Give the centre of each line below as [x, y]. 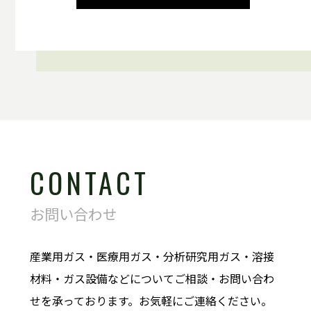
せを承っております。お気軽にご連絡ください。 [151, 300]
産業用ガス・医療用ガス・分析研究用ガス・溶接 [152, 256]
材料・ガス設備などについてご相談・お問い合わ [152, 278]
